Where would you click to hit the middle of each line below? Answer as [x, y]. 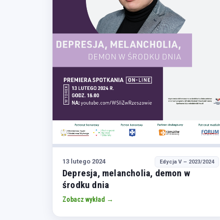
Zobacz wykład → [88, 199]
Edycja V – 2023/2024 [187, 162]
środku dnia [86, 185]
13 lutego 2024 [84, 162]
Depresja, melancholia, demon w [126, 173]
